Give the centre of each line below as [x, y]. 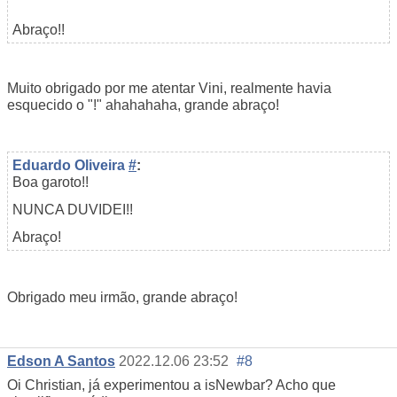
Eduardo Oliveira [70, 165]
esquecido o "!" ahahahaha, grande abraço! [143, 105]
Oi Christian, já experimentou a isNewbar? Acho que [171, 385]
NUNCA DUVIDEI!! [73, 209]
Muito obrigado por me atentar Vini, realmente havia [169, 88]
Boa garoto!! [51, 182]
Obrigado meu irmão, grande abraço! [122, 297]
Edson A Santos [61, 361]
